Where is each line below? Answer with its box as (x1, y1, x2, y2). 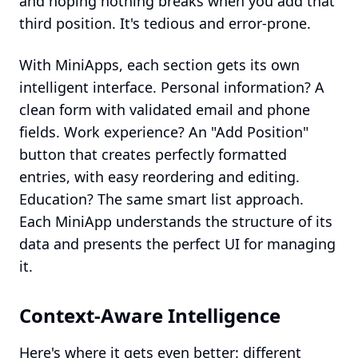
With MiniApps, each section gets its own (19, 55, 300, 74)
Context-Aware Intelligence (19, 302, 280, 328)
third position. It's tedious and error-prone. (19, 14, 311, 33)
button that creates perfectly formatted (19, 145, 287, 164)
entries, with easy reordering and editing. (19, 167, 300, 186)
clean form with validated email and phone (19, 100, 310, 119)
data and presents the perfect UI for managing (19, 234, 336, 253)
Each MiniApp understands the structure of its (19, 212, 332, 231)
